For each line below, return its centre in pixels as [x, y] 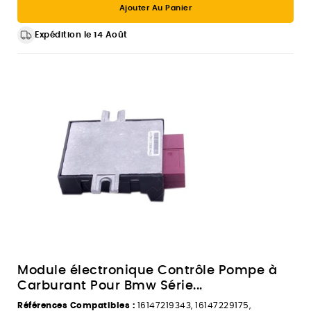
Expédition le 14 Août [81, 34]
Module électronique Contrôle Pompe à [147, 271]
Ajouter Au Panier [155, 8]
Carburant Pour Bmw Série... [110, 286]
